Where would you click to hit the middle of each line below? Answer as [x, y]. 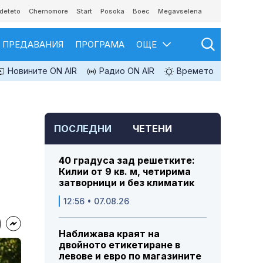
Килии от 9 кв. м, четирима [125, 172]
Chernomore [48, 11]
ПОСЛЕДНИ [83, 129]
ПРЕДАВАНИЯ [33, 44]
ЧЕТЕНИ [152, 129]
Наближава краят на [109, 234]
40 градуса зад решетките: [127, 161]
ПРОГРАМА [100, 44]
